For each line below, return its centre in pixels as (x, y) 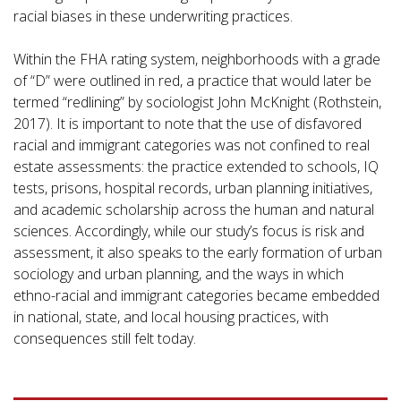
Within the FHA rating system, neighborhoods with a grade (197, 59)
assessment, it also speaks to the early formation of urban (198, 252)
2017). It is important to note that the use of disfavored (188, 124)
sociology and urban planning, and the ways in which (179, 274)
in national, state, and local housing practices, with (171, 317)
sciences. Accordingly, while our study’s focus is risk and (189, 231)
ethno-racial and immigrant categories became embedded (196, 295)
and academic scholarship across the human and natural (194, 209)
